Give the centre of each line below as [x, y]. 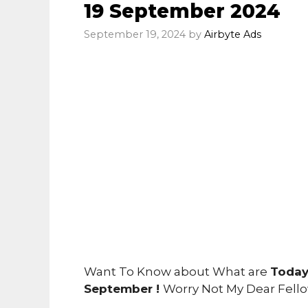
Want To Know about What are [177, 272]
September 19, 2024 [135, 35]
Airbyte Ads [233, 35]
